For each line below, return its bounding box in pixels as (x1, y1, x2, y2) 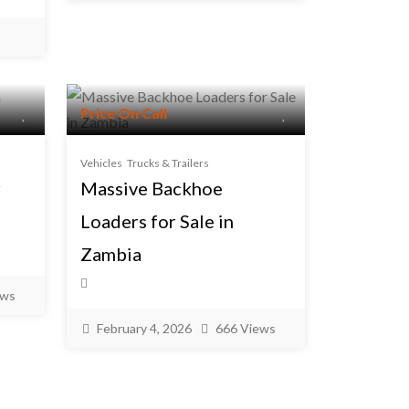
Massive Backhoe (80, 177, 223, 199)
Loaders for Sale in (80, 210, 234, 232)
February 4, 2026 (97, 320, 192, 336)
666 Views (215, 320, 276, 336)
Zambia (80, 243, 142, 265)
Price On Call (80, 104, 167, 121)
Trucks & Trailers (127, 156, 209, 170)
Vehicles (80, 156, 122, 170)
